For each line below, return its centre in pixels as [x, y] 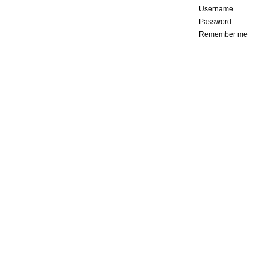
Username [216, 9]
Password [215, 22]
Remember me [223, 34]
